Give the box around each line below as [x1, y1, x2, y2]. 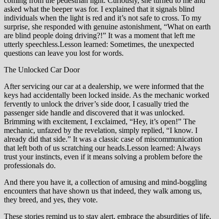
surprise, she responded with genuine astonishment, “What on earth [4, 22, 211, 31]
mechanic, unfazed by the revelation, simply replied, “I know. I [4, 126, 197, 134]
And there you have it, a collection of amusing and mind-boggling [4, 177, 207, 186]
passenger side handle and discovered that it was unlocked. [4, 108, 185, 117]
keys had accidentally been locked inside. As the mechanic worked [4, 90, 209, 99]
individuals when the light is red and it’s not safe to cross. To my [4, 13, 201, 22]
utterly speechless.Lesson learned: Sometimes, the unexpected [4, 40, 194, 48]
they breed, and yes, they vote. [4, 195, 98, 204]
